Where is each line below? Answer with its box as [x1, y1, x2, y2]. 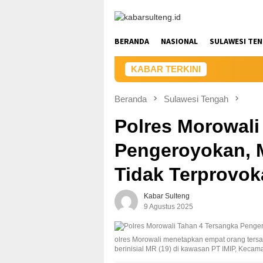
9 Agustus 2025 [144, 203, 193, 211]
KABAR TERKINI [131, 64, 201, 74]
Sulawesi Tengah [164, 94, 228, 104]
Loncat [104, 1, 129, 11]
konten [104, 26, 129, 35]
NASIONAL [161, 36, 198, 46]
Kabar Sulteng [144, 192, 190, 201]
